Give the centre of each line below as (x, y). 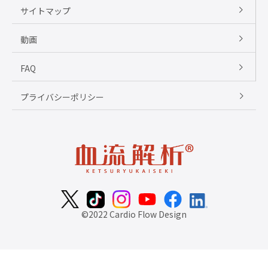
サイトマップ (45, 10)
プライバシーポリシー (62, 97)
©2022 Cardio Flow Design (134, 214)
